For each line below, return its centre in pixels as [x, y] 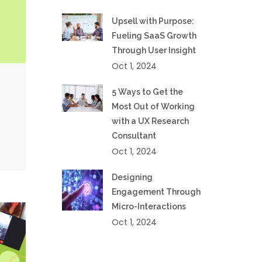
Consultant [134, 136]
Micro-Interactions [149, 206]
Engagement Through [156, 192]
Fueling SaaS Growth [154, 36]
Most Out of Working [153, 106]
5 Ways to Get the [147, 92]
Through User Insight [154, 50]
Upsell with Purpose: [153, 21]
